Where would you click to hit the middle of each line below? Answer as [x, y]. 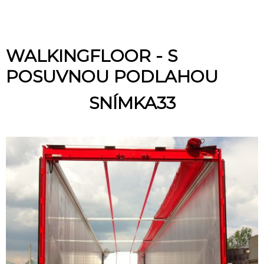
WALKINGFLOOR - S [92, 56]
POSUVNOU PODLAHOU [112, 76]
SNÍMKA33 [132, 103]
